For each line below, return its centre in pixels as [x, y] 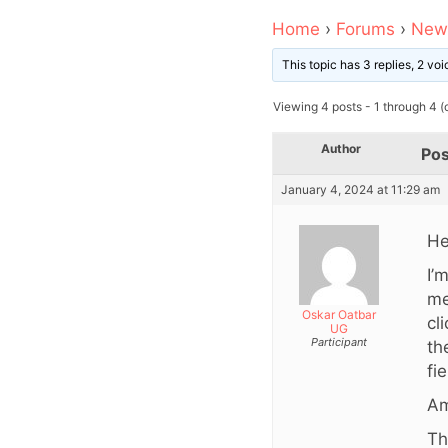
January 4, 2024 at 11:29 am [360, 189]
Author [341, 148]
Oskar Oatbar [338, 314]
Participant [338, 341]
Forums [365, 28]
